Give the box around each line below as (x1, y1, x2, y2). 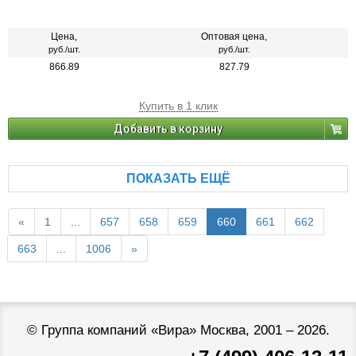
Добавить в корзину (114, 122, 222, 136)
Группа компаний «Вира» (41, 323, 196, 339)
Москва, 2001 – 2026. (195, 323, 330, 339)
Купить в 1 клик (138, 99, 218, 113)
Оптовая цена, (201, 31, 267, 43)
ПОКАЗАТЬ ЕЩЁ (126, 172, 230, 186)
